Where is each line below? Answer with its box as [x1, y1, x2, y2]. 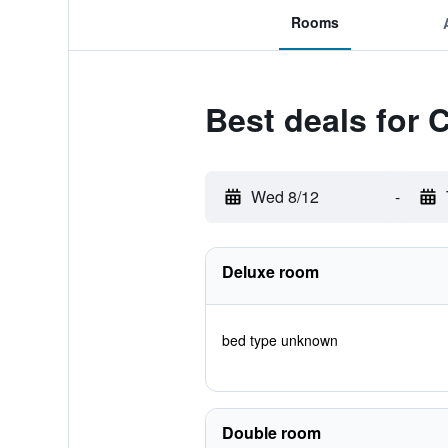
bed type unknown [221, 330, 338, 350]
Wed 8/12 [250, 185, 319, 208]
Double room [221, 421, 321, 444]
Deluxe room [221, 260, 319, 283]
